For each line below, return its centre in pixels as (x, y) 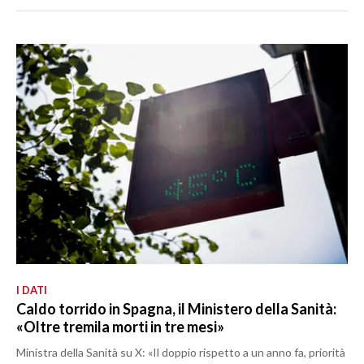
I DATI (32, 290)
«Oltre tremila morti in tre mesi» (120, 327)
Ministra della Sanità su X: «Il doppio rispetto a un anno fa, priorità (181, 353)
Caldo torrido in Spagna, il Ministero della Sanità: (176, 309)
